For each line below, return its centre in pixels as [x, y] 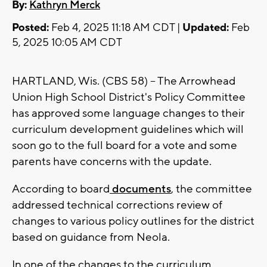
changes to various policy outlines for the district [133, 221]
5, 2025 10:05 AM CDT [67, 43]
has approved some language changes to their [128, 114]
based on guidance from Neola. [91, 237]
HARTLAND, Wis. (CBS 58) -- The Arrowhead [124, 81]
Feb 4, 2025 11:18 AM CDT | [116, 28]
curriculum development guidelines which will [128, 130]
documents [140, 189]
